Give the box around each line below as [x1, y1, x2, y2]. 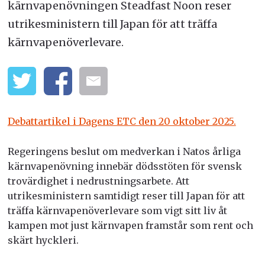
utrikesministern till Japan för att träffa [7, 17, 217, 31]
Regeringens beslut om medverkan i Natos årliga [7, 145, 241, 157]
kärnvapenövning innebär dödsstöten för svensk [7, 160, 242, 172]
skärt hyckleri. [7, 234, 79, 246]
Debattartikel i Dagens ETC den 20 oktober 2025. [7, 115, 236, 128]
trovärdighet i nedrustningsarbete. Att [7, 174, 189, 187]
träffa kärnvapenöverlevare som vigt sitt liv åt [7, 204, 227, 216]
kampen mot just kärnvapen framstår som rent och [7, 219, 253, 231]
